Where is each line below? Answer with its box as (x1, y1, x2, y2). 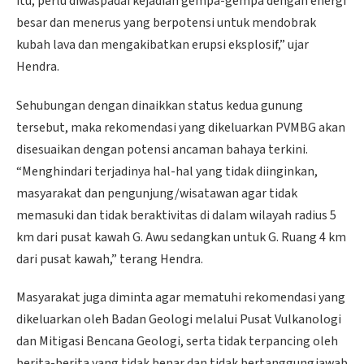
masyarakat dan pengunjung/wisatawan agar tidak (16, 184, 297, 202)
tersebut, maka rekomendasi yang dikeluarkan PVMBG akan (16, 118, 345, 136)
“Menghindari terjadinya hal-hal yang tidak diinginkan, (16, 162, 318, 180)
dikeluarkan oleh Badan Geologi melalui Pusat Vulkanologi (16, 310, 341, 329)
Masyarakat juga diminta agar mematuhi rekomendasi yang (16, 288, 345, 307)
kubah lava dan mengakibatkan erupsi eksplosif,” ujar (16, 35, 309, 54)
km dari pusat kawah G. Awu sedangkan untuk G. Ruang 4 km (16, 227, 346, 246)
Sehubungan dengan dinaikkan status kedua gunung (16, 96, 303, 115)
